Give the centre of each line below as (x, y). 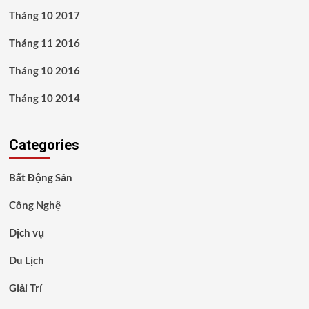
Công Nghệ (34, 205)
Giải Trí (25, 287)
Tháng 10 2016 (44, 70)
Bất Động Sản (40, 177)
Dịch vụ (26, 232)
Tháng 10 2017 (44, 15)
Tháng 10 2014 (44, 98)
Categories (44, 144)
